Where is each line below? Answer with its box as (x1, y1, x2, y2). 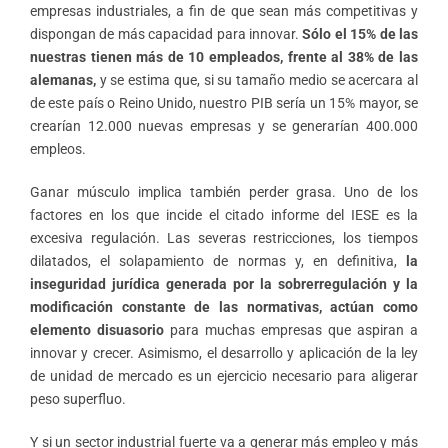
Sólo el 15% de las (302, 25, 419, 42)
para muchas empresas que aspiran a (164, 321, 418, 338)
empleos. (30, 140, 86, 157)
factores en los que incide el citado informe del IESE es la (30, 206, 418, 223)
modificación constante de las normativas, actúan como (30, 298, 418, 315)
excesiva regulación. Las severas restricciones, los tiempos (30, 229, 418, 246)
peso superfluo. (30, 390, 126, 407)
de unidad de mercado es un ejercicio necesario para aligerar (30, 367, 418, 384)
